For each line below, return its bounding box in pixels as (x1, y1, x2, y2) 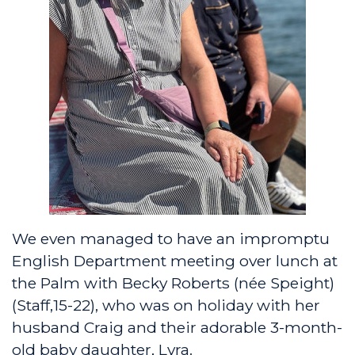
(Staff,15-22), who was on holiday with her (12, 295, 320, 315)
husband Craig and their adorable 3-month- (12, 317, 342, 337)
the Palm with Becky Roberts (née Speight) (12, 273, 334, 292)
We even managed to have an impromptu (12, 228, 330, 248)
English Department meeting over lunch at (12, 250, 338, 270)
